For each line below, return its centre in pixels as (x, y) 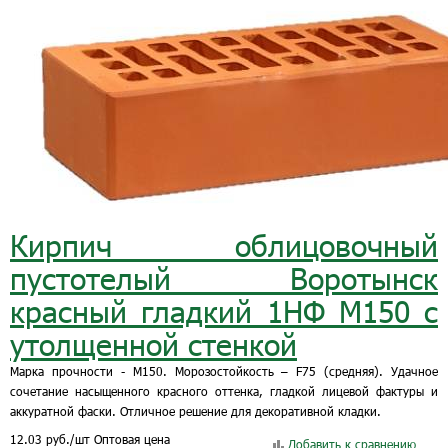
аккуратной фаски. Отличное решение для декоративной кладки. (195, 411)
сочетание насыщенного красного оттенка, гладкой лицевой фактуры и (224, 391)
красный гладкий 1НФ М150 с (224, 311)
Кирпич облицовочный (224, 245)
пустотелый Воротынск (224, 278)
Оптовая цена (132, 439)
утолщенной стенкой (153, 344)
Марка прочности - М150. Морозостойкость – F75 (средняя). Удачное (224, 371)
